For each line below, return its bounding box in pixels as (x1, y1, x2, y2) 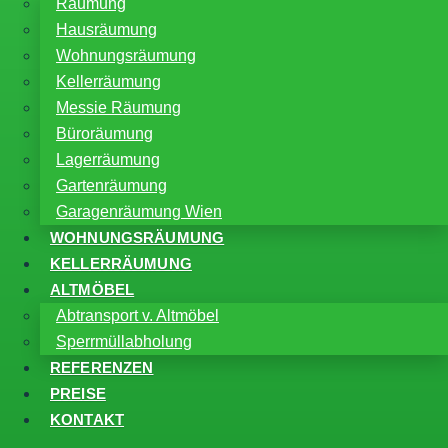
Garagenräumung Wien (56, 203, 222, 220)
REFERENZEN (50, 360, 154, 376)
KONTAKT (50, 412, 125, 428)
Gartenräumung (56, 177, 167, 194)
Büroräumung (56, 125, 153, 142)
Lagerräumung (56, 151, 160, 168)
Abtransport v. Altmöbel (56, 307, 219, 324)
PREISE (50, 386, 106, 402)
